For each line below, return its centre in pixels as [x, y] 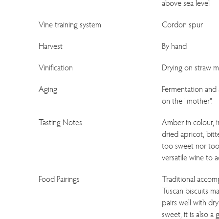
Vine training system [70, 24]
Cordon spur [182, 24]
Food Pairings [59, 179]
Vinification [56, 67]
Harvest [51, 46]
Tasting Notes [61, 122]
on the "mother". [187, 100]
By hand [174, 46]
